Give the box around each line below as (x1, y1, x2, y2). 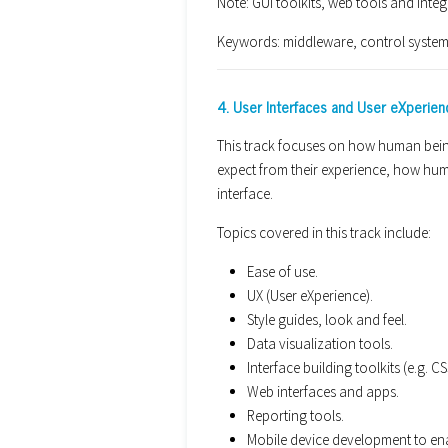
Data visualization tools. (247, 333, 393, 353)
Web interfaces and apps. (247, 381, 399, 401)
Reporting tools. (247, 405, 344, 425)
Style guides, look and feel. (247, 309, 407, 329)
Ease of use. (247, 261, 318, 281)
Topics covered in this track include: (217, 222, 431, 242)
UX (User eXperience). (247, 285, 373, 305)
